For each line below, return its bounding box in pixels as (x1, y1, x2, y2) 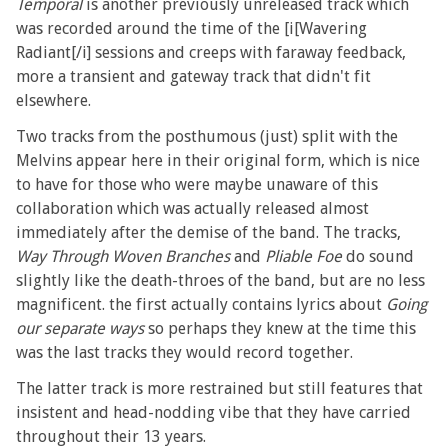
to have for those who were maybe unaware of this (16, 174, 379, 194)
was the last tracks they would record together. (16, 342, 354, 362)
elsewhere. (16, 90, 92, 110)
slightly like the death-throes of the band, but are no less (16, 270, 426, 290)
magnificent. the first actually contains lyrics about (16, 294, 387, 314)
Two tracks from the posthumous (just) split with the (16, 126, 399, 146)
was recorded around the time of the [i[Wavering (16, 18, 368, 38)
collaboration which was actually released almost (16, 198, 370, 218)
